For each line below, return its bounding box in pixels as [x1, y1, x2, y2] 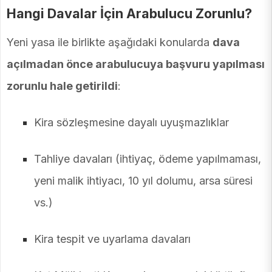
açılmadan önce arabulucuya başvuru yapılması [7, 58, 265, 71]
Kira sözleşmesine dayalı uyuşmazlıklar [34, 116, 229, 129]
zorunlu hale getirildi [7, 80, 118, 93]
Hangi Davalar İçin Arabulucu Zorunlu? [7, 5, 252, 22]
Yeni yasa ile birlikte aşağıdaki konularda [7, 36, 212, 49]
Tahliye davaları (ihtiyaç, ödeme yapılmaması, [34, 152, 261, 166]
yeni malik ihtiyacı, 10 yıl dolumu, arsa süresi [34, 174, 253, 188]
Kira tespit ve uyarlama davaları [34, 233, 191, 246]
